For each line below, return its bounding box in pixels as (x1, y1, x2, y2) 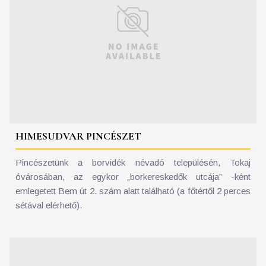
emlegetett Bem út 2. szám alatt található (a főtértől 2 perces (15, 186, 251, 197)
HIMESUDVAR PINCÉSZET (15, 129, 141, 143)
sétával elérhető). (15, 200, 82, 211)
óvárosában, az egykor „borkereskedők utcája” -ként (15, 172, 251, 182)
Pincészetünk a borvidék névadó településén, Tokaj (15, 157, 251, 168)
